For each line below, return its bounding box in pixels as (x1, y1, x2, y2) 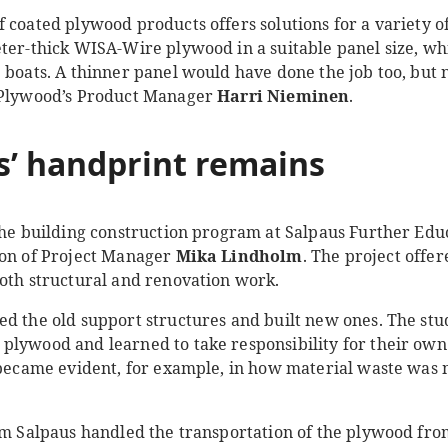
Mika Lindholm (175, 245, 303, 268)
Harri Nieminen (217, 85, 350, 108)
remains (195, 142, 325, 186)
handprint (18, 142, 195, 186)
